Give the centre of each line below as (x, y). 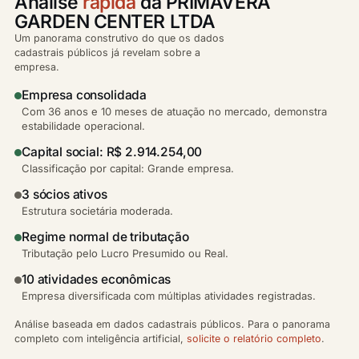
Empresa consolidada (85, 95)
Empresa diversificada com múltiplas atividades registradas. (169, 295)
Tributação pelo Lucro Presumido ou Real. (125, 253)
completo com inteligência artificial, (101, 338)
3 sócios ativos (65, 194)
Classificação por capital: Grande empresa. (128, 168)
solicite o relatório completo (254, 338)
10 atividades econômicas (97, 279)
